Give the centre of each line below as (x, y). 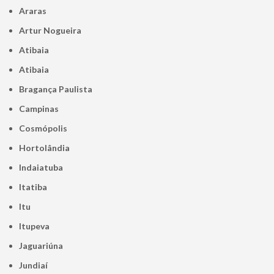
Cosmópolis (46, 128)
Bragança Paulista (59, 89)
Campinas (42, 109)
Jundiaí (35, 265)
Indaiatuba (43, 168)
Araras (36, 11)
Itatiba (35, 187)
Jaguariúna (43, 246)
